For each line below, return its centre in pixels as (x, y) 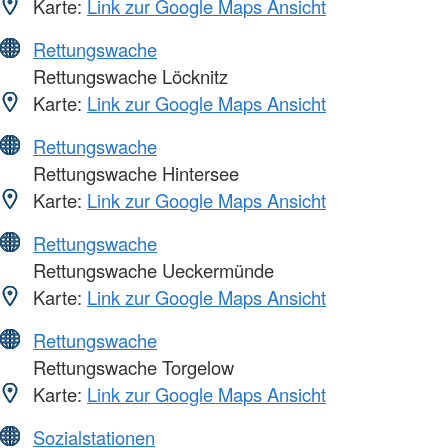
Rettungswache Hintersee (133, 172)
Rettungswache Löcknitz (128, 75)
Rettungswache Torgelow (131, 366)
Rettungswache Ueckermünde (151, 269)
